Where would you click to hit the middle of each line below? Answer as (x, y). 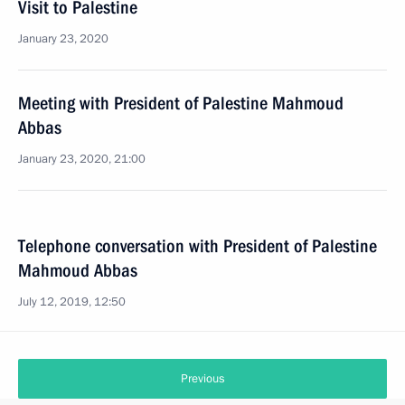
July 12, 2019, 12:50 (72, 302)
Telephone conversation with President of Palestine (198, 246)
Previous (202, 379)
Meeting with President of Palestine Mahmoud (181, 103)
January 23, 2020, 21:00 (82, 159)
